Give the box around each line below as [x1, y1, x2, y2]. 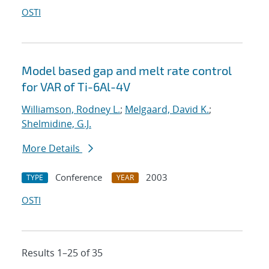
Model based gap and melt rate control [22, 63, 232, 78]
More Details [22, 142, 82, 156]
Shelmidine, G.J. [22, 117, 91, 131]
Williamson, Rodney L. [22, 103, 120, 116]
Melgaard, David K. [125, 103, 209, 116]
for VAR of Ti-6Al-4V [22, 79, 130, 94]
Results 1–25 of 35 [22, 246, 103, 260]
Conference [55, 171, 102, 184]
